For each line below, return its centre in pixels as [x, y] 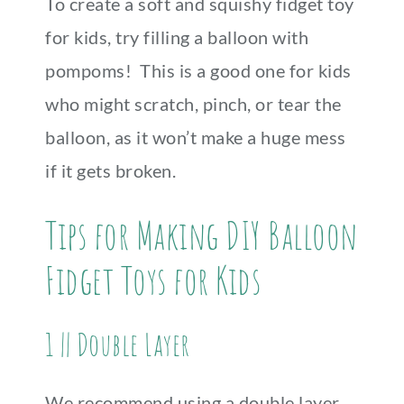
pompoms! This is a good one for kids [198, 70]
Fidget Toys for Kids [153, 280]
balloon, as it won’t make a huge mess [196, 137]
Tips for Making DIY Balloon [202, 235]
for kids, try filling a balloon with [177, 37]
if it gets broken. [110, 170]
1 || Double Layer [118, 344]
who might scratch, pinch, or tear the [193, 104]
